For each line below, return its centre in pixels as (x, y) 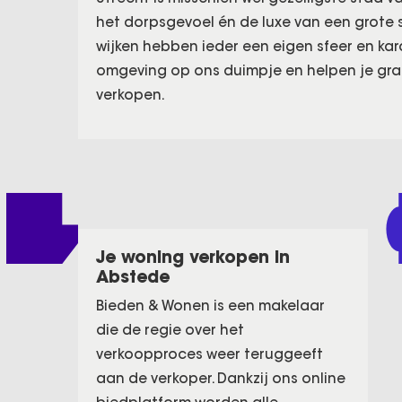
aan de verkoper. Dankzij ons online (221, 378)
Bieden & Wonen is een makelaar (210, 306)
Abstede (133, 276)
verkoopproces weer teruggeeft (210, 354)
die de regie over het (170, 330)
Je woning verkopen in (193, 257)
